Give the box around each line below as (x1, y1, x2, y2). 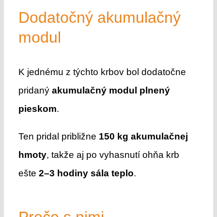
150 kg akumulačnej (98, 131, 188, 141)
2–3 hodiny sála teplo (38, 168, 134, 178)
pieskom (18, 103, 57, 114)
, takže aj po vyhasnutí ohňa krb (46, 149, 179, 160)
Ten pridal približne (18, 131, 99, 141)
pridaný (18, 85, 52, 95)
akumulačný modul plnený (51, 85, 170, 95)
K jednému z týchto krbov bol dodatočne (18, 66, 186, 77)
